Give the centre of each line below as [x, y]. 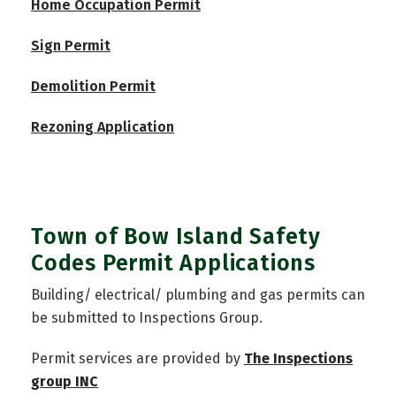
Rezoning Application [103, 127]
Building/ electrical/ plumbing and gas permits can [198, 295]
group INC [65, 382]
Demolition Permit [93, 87]
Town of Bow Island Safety [176, 237]
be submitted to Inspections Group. [147, 318]
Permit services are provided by [137, 359]
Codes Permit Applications [173, 264]
